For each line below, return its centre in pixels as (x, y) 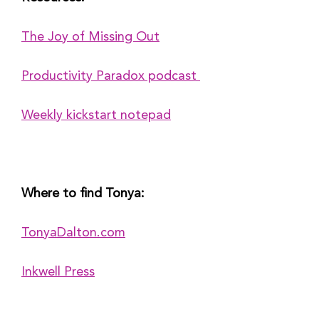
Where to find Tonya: (83, 194)
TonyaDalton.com (73, 233)
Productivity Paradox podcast (111, 76)
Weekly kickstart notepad (96, 115)
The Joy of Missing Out (90, 37)
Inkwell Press (58, 272)
